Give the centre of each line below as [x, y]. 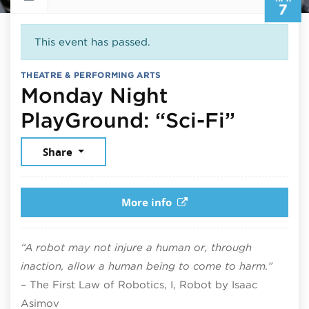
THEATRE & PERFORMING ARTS [91, 74]
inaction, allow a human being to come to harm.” [147, 266]
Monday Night [94, 95]
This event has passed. [92, 42]
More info [147, 202]
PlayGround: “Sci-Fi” [128, 120]
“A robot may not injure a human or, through [136, 247]
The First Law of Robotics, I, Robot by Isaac [144, 285]
